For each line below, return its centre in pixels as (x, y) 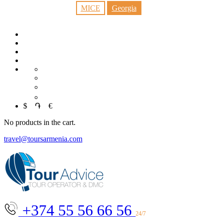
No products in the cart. (40, 122)
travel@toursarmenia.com (43, 139)
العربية (53, 97)
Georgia (124, 8)
